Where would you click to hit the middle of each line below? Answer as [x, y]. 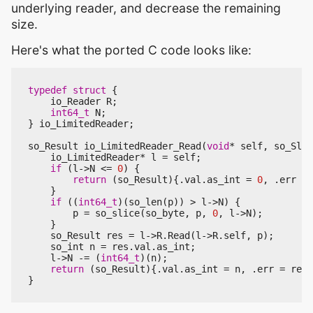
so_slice [117, 213]
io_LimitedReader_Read [143, 146]
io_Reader [75, 101]
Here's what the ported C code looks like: [131, 50]
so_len [145, 202]
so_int [67, 246]
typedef [48, 90]
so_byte [165, 213]
